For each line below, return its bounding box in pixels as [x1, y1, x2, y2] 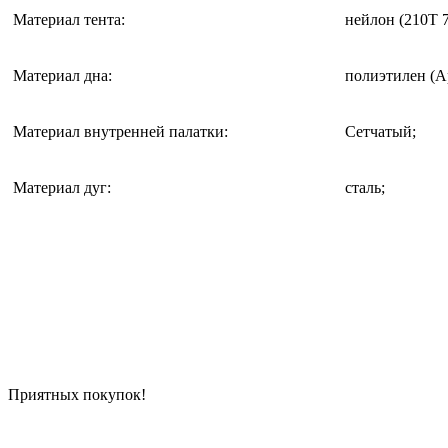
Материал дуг [13, 178, 107, 196]
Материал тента [13, 10, 121, 28]
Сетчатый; [345, 122, 416, 140]
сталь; [345, 178, 385, 196]
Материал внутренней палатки [13, 122, 224, 140]
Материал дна [13, 66, 108, 84]
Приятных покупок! [8, 385, 146, 403]
